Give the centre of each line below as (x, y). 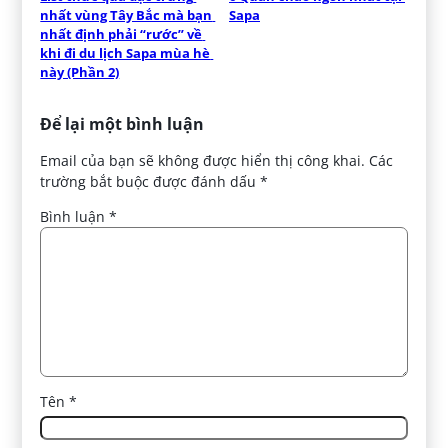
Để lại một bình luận (122, 124)
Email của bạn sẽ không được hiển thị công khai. (203, 161)
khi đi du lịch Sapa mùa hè (125, 53)
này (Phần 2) (80, 72)
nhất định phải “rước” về (121, 34)
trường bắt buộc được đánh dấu (150, 182)
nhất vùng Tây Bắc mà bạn (126, 15)
